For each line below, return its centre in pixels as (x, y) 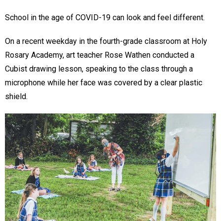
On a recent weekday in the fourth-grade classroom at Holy (106, 41)
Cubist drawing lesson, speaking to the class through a (99, 69)
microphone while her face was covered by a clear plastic (104, 83)
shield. (17, 97)
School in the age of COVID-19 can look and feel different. (105, 18)
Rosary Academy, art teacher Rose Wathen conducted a (100, 55)
